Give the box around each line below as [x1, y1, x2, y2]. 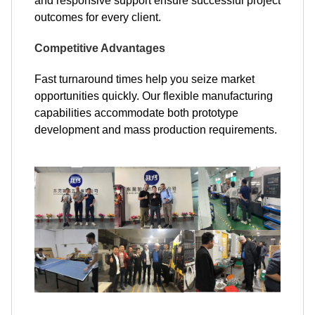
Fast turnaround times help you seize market [34, 73, 255, 86]
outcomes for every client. [34, 11, 161, 24]
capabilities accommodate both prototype [34, 107, 238, 120]
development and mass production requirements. [34, 124, 277, 136]
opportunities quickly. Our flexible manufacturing [34, 90, 273, 103]
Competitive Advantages [34, 42, 165, 55]
